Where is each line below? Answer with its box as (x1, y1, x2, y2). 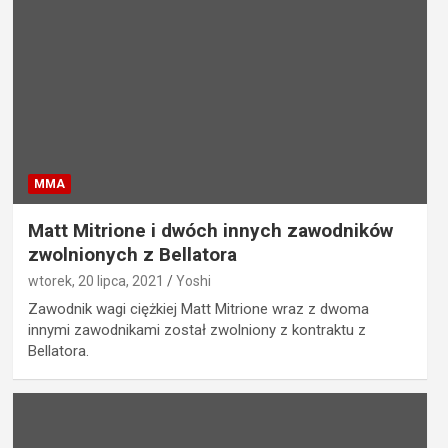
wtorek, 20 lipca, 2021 (27, 272, 164, 289)
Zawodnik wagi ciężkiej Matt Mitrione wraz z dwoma (27, 299, 369, 318)
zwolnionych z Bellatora (27, 242, 237, 266)
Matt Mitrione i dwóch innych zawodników (27, 218, 393, 242)
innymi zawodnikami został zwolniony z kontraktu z (27, 320, 366, 339)
